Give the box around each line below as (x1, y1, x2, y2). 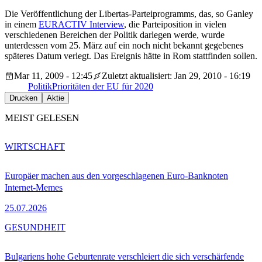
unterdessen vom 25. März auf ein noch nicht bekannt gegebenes (5, 40, 243, 51)
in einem (5, 19, 39, 30)
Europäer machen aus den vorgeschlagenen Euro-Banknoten (5, 170, 228, 181)
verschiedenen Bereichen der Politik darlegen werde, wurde (5, 30, 225, 40)
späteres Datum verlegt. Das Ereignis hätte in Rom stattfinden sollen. (5, 51, 257, 61)
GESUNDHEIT (5, 222, 65, 232)
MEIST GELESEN (5, 112, 79, 124)
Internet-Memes (5, 182, 63, 192)
